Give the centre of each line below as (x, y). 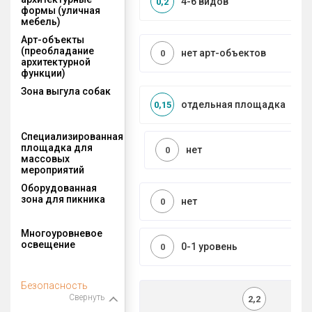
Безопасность (54, 285)
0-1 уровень (209, 247)
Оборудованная (59, 188)
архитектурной (56, 62)
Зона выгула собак (66, 91)
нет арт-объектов (224, 53)
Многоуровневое (62, 233)
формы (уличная (61, 10)
